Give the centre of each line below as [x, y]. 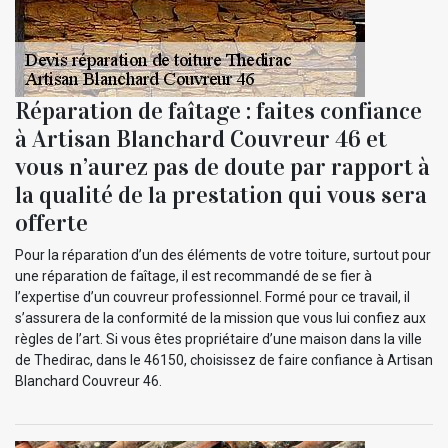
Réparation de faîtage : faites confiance [218, 110]
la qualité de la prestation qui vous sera [221, 194]
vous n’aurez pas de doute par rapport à [222, 166]
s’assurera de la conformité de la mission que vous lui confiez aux [220, 317]
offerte [51, 222]
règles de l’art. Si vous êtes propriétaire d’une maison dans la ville [218, 338]
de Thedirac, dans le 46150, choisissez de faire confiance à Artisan [224, 359]
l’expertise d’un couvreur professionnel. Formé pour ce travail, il [212, 296]
